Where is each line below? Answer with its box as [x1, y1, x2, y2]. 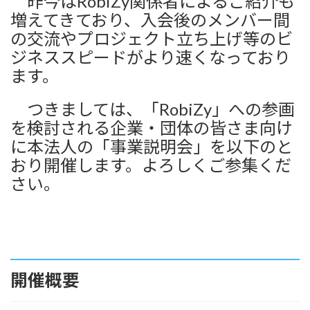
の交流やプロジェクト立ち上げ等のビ [10, 28, 293, 48]
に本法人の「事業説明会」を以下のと [10, 136, 293, 156]
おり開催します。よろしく [10, 155, 208, 175]
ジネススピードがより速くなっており [10, 47, 291, 67]
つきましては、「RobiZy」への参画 [10, 99, 295, 119]
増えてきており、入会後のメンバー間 [10, 10, 290, 30]
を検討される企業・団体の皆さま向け [10, 118, 293, 138]
